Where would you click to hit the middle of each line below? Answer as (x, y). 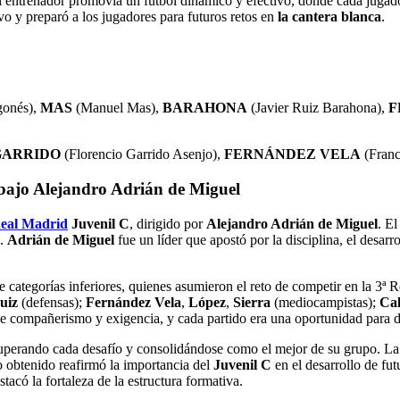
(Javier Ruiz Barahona (312, 108)
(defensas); (52, 302)
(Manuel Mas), (117, 108)
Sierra (252, 302)
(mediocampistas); (325, 302)
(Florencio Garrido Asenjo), (142, 154)
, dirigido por (168, 223)
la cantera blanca (328, 17)
